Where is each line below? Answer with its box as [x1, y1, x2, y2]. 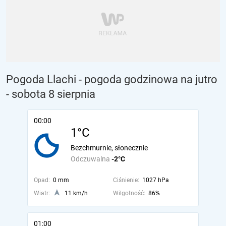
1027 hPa [142, 177, 169, 184]
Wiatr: [34, 190, 50, 197]
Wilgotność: [112, 190, 145, 197]
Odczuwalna [71, 155, 111, 163]
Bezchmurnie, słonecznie [71, 144, 148, 152]
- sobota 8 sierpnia [6, 88, 95, 100]
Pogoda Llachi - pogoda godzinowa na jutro [6, 73, 217, 86]
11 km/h [65, 190, 88, 197]
